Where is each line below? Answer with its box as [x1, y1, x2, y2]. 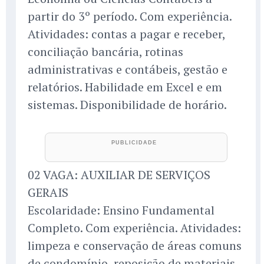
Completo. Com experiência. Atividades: [28, 220, 241, 236]
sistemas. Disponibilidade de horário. [28, 97, 227, 113]
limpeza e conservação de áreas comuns [28, 237, 242, 254]
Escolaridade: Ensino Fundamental [28, 202, 214, 219]
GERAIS [28, 184, 68, 201]
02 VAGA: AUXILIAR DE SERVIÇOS [28, 167, 210, 183]
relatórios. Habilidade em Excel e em [28, 79, 222, 95]
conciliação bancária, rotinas [28, 44, 183, 60]
